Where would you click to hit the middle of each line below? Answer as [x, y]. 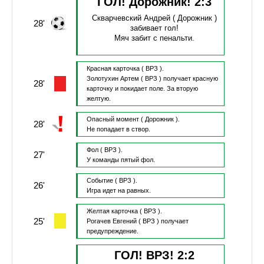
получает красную [190, 79]
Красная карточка [113, 69]
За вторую [182, 89]
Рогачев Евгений [111, 221]
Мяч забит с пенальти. [154, 38]
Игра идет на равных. [118, 191]
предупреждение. [112, 231]
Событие [100, 181]
